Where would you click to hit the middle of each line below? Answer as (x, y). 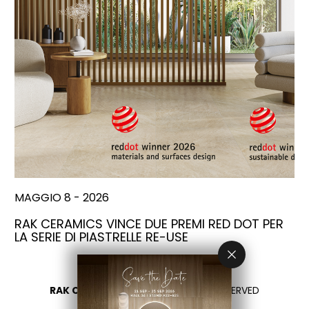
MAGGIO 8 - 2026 (62, 198)
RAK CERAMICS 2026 (100, 291)
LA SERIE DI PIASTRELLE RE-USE (101, 237)
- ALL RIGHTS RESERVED (205, 291)
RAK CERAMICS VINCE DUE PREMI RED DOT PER (149, 224)
